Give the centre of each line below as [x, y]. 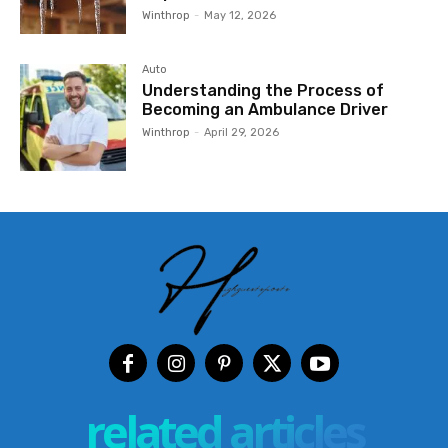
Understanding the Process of [263, 91]
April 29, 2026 [242, 133]
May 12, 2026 [240, 16]
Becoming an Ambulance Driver [265, 110]
